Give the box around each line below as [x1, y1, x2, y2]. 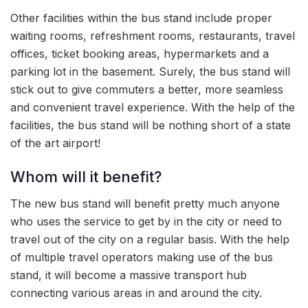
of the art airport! [10, 135, 100, 150]
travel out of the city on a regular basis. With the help [10, 232, 289, 247]
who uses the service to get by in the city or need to [10, 214, 282, 229]
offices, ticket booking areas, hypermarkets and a [10, 46, 269, 60]
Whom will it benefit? [10, 168, 162, 186]
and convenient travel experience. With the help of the [10, 100, 295, 114]
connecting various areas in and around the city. [10, 286, 262, 300]
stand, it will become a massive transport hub [10, 268, 247, 283]
